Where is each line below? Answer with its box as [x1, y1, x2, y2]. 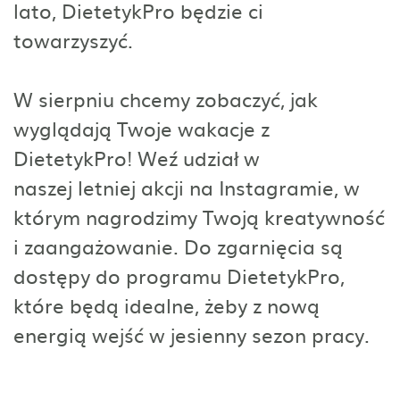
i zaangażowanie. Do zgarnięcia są [13, 230, 343, 261]
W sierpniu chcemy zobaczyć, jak [13, 83, 318, 113]
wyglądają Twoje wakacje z [13, 112, 270, 143]
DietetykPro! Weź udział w [13, 142, 260, 172]
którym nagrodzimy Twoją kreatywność [13, 201, 385, 231]
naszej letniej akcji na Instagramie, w [13, 171, 360, 202]
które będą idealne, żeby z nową [13, 289, 320, 320]
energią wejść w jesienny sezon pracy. [13, 319, 370, 349]
